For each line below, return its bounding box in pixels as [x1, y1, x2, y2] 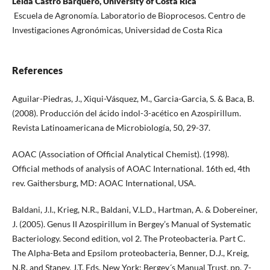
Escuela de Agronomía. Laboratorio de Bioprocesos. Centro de [11, 10, 245, 21]
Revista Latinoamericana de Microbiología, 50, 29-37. [11, 122, 210, 133]
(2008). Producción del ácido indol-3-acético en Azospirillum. [11, 108, 241, 119]
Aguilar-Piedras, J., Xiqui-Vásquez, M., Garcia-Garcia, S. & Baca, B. [11, 93, 254, 104]
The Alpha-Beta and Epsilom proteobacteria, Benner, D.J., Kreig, [11, 248, 249, 259]
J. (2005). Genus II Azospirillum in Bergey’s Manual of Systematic [11, 219, 251, 230]
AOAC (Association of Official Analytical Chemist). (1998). [11, 149, 229, 160]
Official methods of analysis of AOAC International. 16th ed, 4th [11, 163, 250, 174]
